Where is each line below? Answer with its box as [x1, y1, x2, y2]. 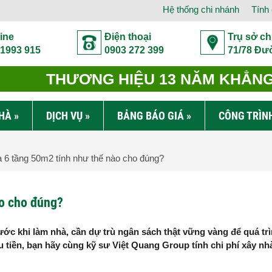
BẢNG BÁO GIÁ [117, 109, 184, 122]
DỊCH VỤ [46, 109, 83, 122]
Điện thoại [104, 32, 151, 42]
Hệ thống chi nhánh [163, 4, 239, 15]
